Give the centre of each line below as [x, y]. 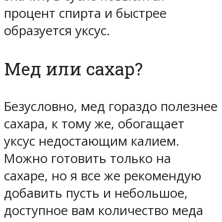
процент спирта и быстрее [85, 13]
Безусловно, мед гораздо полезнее [111, 106]
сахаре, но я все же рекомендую [103, 175]
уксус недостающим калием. [92, 141]
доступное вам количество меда [104, 210]
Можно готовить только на [87, 158]
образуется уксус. [57, 31]
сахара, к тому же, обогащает [94, 123]
